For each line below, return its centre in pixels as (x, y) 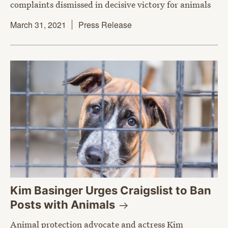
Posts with (40, 204)
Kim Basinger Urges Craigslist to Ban (111, 190)
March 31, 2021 (38, 25)
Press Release (105, 25)
